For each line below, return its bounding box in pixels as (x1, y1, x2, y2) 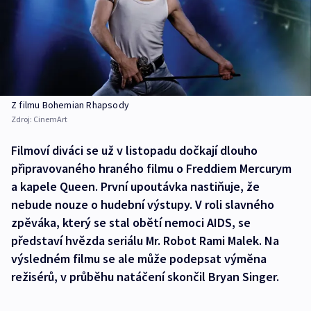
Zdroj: (11, 114, 33, 125)
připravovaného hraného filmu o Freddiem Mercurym (11, 160, 292, 177)
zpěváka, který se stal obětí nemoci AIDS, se (11, 215, 251, 231)
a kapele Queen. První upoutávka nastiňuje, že (11, 178, 260, 195)
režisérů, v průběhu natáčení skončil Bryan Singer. (11, 269, 279, 285)
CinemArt (33, 114, 67, 125)
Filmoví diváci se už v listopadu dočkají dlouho (11, 142, 258, 159)
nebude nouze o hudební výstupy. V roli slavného (11, 196, 274, 213)
